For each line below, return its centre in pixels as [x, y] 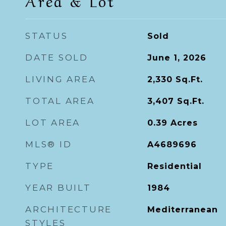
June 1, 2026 [177, 58]
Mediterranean [182, 210]
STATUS [47, 36]
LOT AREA [53, 123]
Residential [174, 166]
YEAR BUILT [58, 188]
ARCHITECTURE [69, 209]
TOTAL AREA [60, 101]
